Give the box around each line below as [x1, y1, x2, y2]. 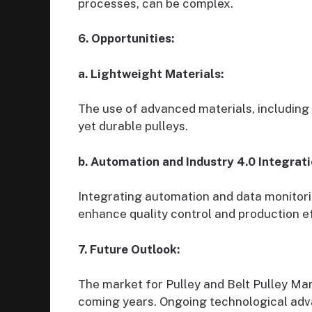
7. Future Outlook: [78, 242, 180, 256]
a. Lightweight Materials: [78, 66, 224, 81]
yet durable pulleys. [78, 119, 188, 134]
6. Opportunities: [78, 31, 174, 46]
